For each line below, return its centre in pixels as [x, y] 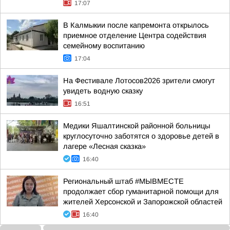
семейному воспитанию [104, 46]
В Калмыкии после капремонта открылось [136, 25]
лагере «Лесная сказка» [104, 146]
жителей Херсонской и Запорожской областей [143, 202]
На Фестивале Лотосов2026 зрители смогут [139, 81]
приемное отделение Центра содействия [135, 35]
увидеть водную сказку [103, 91]
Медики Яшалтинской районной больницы [137, 126]
